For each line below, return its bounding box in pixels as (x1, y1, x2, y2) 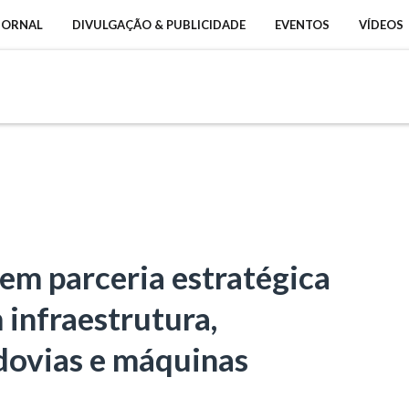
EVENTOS (275, 17, 330, 32)
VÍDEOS (359, 17, 404, 32)
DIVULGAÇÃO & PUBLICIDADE (72, 17, 246, 32)
